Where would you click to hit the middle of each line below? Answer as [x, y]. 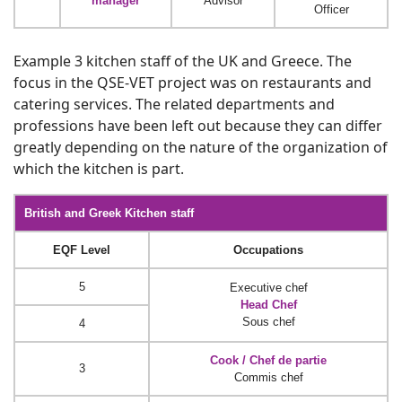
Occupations [268, 249]
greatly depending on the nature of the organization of [201, 147]
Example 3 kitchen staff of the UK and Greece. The [183, 61]
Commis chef [268, 377]
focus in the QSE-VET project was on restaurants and [192, 82]
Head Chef [268, 304]
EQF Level [82, 249]
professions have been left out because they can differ [198, 125]
